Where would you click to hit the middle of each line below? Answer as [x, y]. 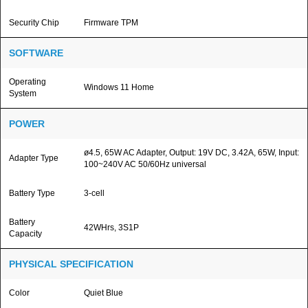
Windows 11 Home [119, 87]
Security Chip [34, 23]
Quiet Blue [103, 293]
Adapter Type [34, 158]
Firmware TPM [111, 23]
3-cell [94, 193]
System [23, 93]
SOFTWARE [36, 53]
